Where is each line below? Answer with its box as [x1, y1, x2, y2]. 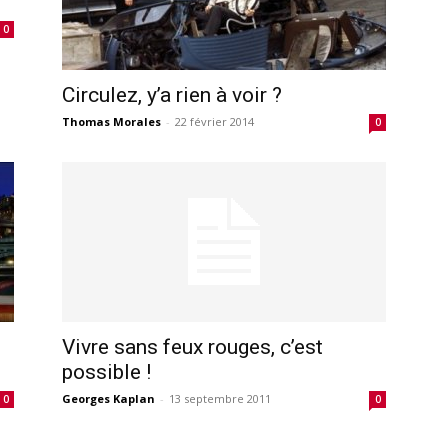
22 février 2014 [175, 113, 254, 129]
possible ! [62, 359, 151, 384]
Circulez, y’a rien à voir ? [62, 82, 282, 107]
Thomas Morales [62, 113, 161, 129]
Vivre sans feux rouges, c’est [62, 334, 323, 359]
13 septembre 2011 [169, 390, 271, 406]
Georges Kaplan [62, 390, 155, 406]
